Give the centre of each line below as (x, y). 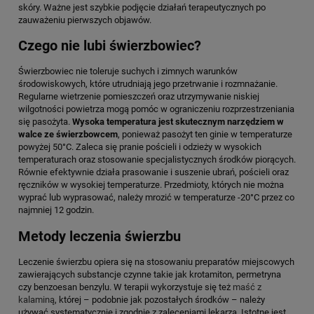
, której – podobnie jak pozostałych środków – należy (160, 299)
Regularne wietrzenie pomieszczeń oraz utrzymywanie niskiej (139, 97)
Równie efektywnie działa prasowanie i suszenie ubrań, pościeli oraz (153, 172)
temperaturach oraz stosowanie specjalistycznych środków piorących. (157, 160)
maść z (247, 287)
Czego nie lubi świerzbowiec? (110, 46)
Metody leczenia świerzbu (100, 236)
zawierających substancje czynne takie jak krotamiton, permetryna (150, 274)
